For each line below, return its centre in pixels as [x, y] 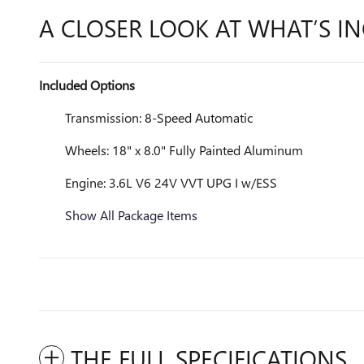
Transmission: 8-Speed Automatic [159, 117]
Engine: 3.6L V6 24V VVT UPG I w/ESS [171, 182]
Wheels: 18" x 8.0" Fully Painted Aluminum [184, 150]
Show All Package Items [131, 215]
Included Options [87, 85]
